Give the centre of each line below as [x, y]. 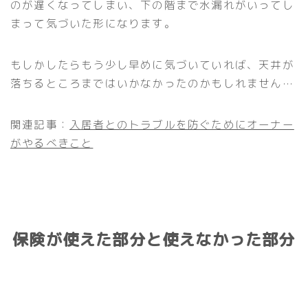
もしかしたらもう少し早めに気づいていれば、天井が [152, 64]
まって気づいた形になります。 [93, 23]
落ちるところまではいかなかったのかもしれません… [152, 83]
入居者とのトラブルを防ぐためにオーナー [182, 124]
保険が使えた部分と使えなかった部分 [154, 239]
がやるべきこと [52, 143]
